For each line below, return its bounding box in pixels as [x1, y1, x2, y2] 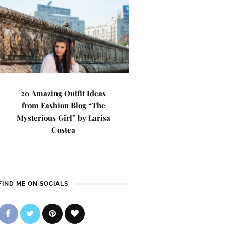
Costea [51, 125, 76, 135]
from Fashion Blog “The [21, 100, 105, 110]
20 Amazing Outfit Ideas [21, 88, 106, 98]
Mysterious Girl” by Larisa [16, 112, 110, 123]
